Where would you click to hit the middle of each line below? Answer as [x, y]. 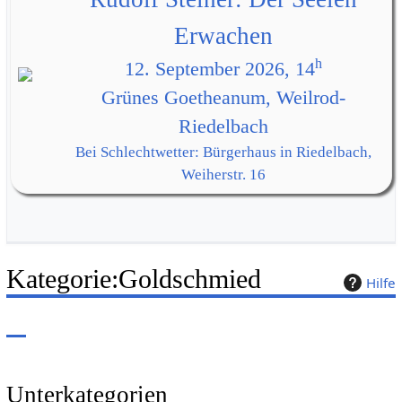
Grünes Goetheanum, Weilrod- [223, 98]
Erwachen [223, 36]
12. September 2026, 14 [219, 70]
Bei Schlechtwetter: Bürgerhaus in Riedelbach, [223, 153]
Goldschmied [189, 279]
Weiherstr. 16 [223, 175]
